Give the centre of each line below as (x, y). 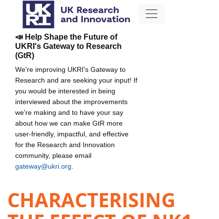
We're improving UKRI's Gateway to (70, 69)
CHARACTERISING (91, 200)
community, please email (53, 155)
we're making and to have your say (69, 112)
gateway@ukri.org (43, 166)
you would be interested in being (65, 91)
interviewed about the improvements (71, 101)
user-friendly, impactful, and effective (72, 134)
